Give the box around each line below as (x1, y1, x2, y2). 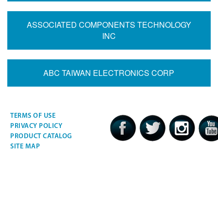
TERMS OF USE (10, 112, 56, 120)
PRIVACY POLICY (10, 123, 63, 130)
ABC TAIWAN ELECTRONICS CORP (43, 67, 175, 78)
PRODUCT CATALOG (10, 133, 72, 140)
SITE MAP (10, 143, 40, 150)
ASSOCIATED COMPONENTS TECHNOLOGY (26, 19, 191, 30)
